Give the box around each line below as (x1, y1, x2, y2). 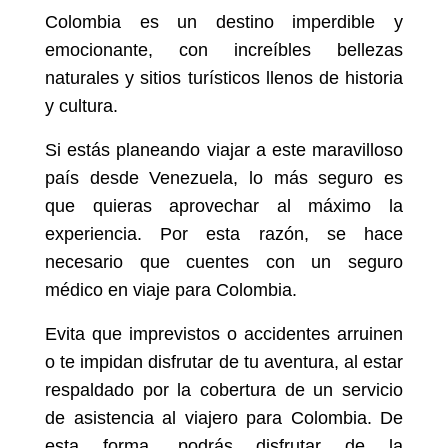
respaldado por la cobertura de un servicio (45, 380, 403, 400)
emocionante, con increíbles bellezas (45, 40, 403, 60)
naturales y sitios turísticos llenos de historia (45, 68, 403, 88)
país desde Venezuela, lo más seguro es (45, 168, 403, 188)
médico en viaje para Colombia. (45, 280, 297, 300)
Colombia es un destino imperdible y (45, 12, 403, 32)
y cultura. (45, 96, 118, 116)
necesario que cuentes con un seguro (45, 252, 403, 272)
